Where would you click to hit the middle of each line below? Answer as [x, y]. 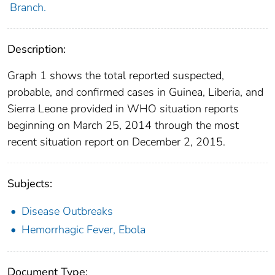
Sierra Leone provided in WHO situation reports [123, 108]
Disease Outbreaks [67, 211]
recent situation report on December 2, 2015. [116, 141]
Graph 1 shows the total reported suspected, [116, 75]
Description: [37, 49]
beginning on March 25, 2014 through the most [123, 125]
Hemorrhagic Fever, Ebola [83, 229]
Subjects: [30, 183]
